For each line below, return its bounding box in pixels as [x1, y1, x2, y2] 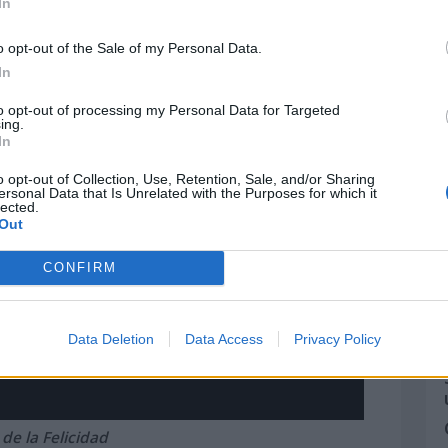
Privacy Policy [293, 330, 381, 347]
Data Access [184, 330, 263, 347]
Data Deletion [67, 330, 154, 347]
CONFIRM [42, 260, 117, 275]
